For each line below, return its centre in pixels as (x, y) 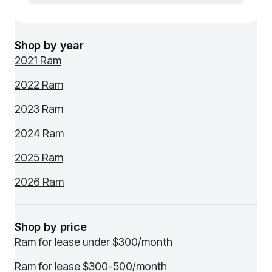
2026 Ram (39, 182)
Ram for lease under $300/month (93, 242)
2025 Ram (39, 158)
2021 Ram (38, 60)
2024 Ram (39, 133)
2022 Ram (39, 85)
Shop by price (51, 227)
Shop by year (49, 45)
